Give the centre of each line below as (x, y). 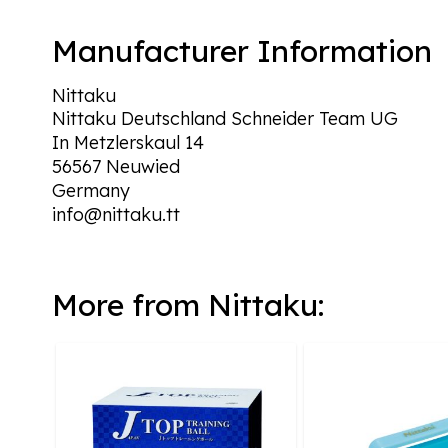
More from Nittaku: (188, 305)
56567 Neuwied (116, 166)
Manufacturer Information (242, 51)
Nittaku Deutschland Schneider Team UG (225, 118)
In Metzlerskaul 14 (128, 142)
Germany (91, 190)
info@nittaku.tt (116, 214)
